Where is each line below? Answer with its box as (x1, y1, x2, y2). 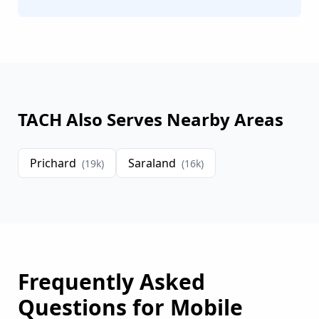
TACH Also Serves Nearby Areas (18, 108, 283, 132)
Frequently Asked (18, 267, 205, 297)
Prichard (30, 155, 76, 172)
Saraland (128, 155, 176, 172)
